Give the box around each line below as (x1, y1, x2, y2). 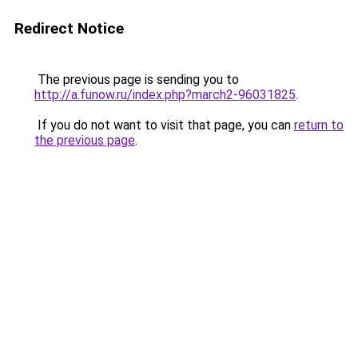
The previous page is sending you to (34, 72, 239, 87)
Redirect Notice (14, 19, 124, 38)
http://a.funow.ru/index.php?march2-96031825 (34, 87, 296, 102)
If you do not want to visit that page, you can (34, 117, 294, 133)
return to (294, 117, 344, 133)
